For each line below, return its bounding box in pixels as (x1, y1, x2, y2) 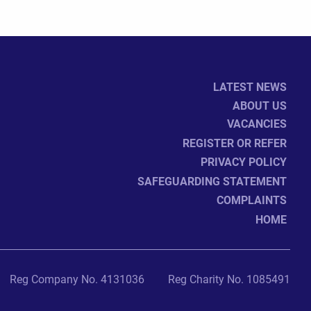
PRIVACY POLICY (201, 154, 287, 169)
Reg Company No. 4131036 (10, 271, 144, 287)
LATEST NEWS (213, 78, 287, 94)
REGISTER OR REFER (183, 135, 287, 150)
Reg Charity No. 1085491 (168, 271, 290, 287)
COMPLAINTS (217, 192, 287, 208)
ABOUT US (233, 98, 287, 113)
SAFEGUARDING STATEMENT (137, 173, 287, 188)
